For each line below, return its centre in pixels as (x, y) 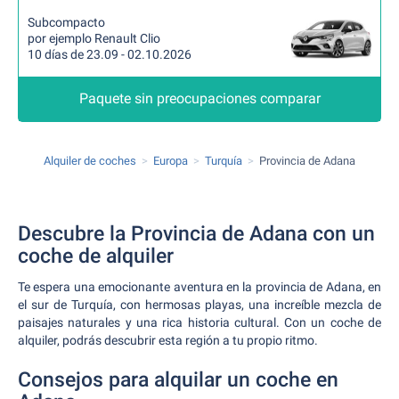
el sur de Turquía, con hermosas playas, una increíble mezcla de (199, 305)
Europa (171, 161)
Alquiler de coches (90, 161)
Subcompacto (66, 22)
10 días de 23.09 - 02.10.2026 (110, 54)
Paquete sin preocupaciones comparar (199, 98)
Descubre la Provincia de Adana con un (196, 234)
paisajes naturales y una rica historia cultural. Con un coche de (199, 322)
